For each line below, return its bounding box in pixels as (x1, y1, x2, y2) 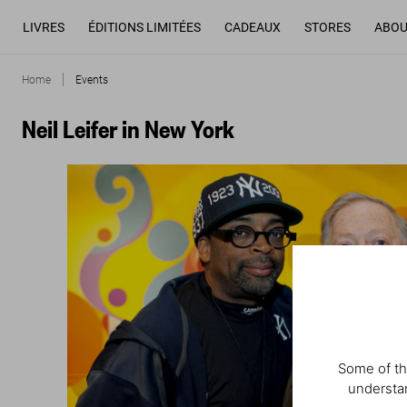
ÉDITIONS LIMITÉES (88, 19, 201, 35)
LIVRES (22, 19, 65, 35)
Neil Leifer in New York (22, 113, 234, 144)
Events (75, 73, 108, 86)
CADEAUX (224, 19, 281, 35)
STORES (303, 19, 351, 35)
